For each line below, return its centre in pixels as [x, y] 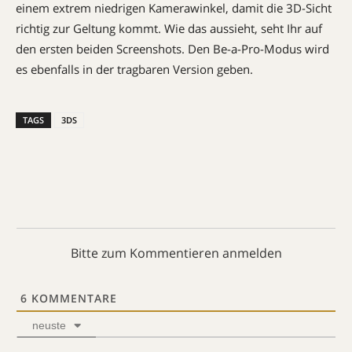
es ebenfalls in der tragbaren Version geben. [134, 69]
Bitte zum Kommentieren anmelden [176, 253]
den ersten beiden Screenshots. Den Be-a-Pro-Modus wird [172, 49]
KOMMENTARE [72, 298]
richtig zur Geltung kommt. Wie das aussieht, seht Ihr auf [169, 28]
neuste [49, 325]
